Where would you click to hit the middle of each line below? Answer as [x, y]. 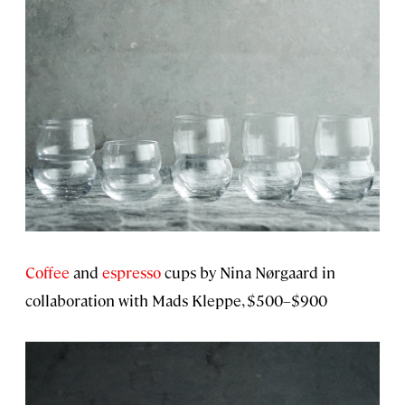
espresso [132, 273]
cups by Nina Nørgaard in [248, 273]
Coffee [47, 273]
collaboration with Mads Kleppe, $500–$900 [176, 301]
